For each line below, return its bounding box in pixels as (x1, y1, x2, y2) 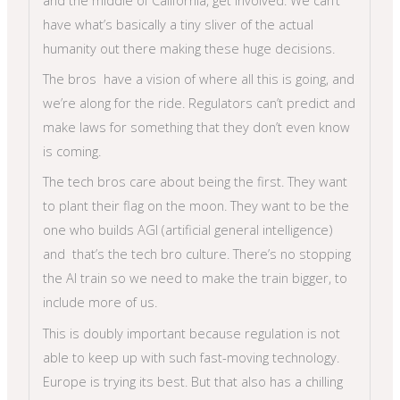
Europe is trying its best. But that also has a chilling (43, 371, 344, 390)
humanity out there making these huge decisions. (43, 38, 336, 57)
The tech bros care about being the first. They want (43, 172, 348, 191)
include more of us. (43, 293, 158, 312)
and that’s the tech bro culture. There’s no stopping (43, 245, 352, 263)
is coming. (43, 142, 102, 161)
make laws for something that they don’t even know (43, 118, 351, 137)
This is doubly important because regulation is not (43, 323, 341, 342)
